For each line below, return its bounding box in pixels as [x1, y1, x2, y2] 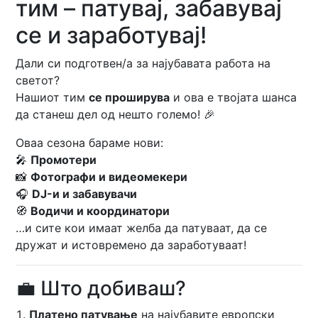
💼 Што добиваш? [16, 276, 187, 300]
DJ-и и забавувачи [32, 187, 138, 201]
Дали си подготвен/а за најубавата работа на [16, 56, 271, 70]
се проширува [89, 90, 170, 104]
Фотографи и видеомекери [31, 170, 188, 184]
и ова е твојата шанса [170, 90, 297, 104]
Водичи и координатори [31, 204, 170, 218]
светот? [16, 73, 60, 87]
